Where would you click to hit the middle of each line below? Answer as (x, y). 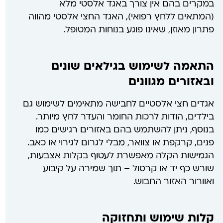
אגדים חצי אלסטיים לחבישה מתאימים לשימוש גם (118, 104)
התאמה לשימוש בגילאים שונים (132, 67)
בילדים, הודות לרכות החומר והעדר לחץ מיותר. (125, 117)
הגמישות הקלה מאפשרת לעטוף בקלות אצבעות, (121, 156)
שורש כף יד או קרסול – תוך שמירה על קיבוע (128, 169)
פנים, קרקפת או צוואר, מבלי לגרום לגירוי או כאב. (120, 143)
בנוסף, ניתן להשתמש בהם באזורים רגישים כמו (124, 130)
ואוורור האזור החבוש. (173, 182)
